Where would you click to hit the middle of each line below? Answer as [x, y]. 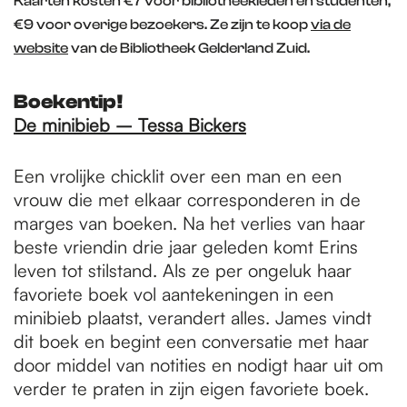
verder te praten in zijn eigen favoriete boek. [191, 388]
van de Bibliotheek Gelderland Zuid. [189, 48]
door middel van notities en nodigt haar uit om [199, 365]
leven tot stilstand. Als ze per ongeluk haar [183, 270]
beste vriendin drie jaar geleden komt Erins [186, 247]
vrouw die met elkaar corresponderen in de [187, 199]
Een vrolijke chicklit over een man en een [178, 176]
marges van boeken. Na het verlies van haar [189, 223]
